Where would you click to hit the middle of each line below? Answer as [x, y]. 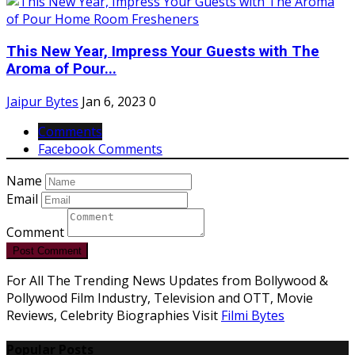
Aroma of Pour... [61, 69]
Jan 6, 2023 [114, 101]
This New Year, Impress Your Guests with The [163, 52]
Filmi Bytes [253, 315]
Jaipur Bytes [42, 101]
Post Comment [47, 250]
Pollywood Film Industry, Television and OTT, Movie [160, 298]
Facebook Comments [100, 149]
